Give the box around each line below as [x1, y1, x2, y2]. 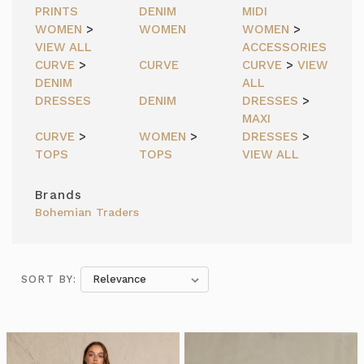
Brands [35, 188, 83, 202]
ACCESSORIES [242, 40, 327, 54]
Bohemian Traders [35, 206, 139, 219]
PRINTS [35, 4, 78, 19]
